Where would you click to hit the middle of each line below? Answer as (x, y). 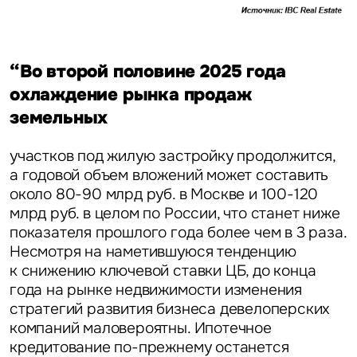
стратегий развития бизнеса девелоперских (170, 308)
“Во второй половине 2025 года (147, 71)
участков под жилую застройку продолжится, (173, 155)
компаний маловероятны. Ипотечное (140, 328)
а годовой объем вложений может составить (169, 175)
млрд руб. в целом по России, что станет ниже (175, 213)
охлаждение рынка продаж (130, 94)
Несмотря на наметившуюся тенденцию (153, 251)
